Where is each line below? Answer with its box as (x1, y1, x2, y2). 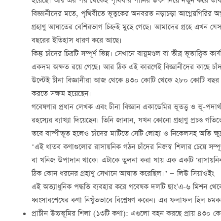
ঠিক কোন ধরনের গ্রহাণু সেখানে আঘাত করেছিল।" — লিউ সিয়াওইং (32, 168, 214, 180)
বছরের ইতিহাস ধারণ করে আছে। (32, 35, 122, 47)
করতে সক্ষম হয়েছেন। (32, 88, 91, 100)
